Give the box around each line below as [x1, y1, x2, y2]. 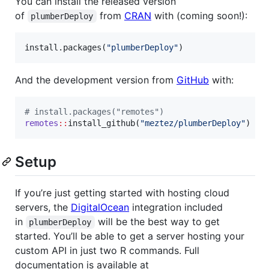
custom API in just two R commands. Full [15, 244, 199, 256]
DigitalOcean [71, 201, 129, 213]
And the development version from [15, 73, 177, 86]
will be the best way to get [94, 215, 223, 228]
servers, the [15, 201, 71, 213]
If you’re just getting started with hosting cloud [15, 186, 229, 199]
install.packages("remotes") [29, 106, 164, 116]
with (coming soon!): [151, 9, 247, 22]
